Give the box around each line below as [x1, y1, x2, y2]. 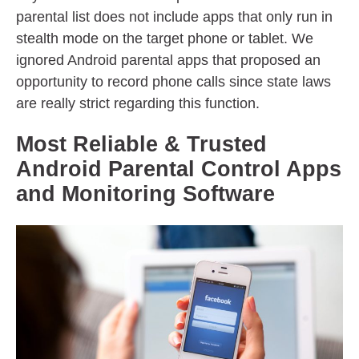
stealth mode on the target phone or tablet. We [16, 30, 313, 47]
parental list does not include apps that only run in [16, 9, 333, 26]
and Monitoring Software [16, 182, 275, 207]
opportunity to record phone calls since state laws [16, 74, 331, 91]
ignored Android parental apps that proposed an [16, 52, 321, 69]
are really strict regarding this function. [16, 95, 260, 112]
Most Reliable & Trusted [16, 132, 267, 157]
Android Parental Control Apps [16, 157, 341, 182]
